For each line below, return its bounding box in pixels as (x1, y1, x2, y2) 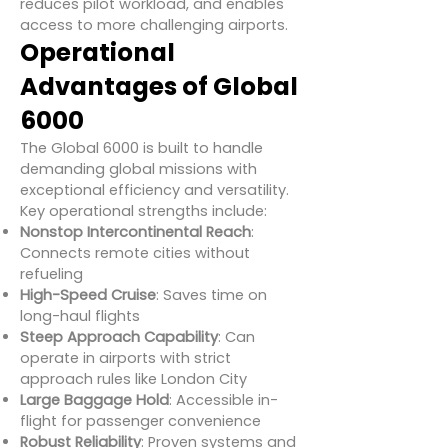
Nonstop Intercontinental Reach (20, 222, 251, 242)
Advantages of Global (20, 69, 298, 104)
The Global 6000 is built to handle (20, 138, 263, 158)
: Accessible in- (169, 390, 278, 410)
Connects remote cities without (20, 243, 250, 263)
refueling (20, 264, 83, 284)
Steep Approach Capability (20, 327, 218, 347)
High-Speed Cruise (20, 285, 156, 305)
